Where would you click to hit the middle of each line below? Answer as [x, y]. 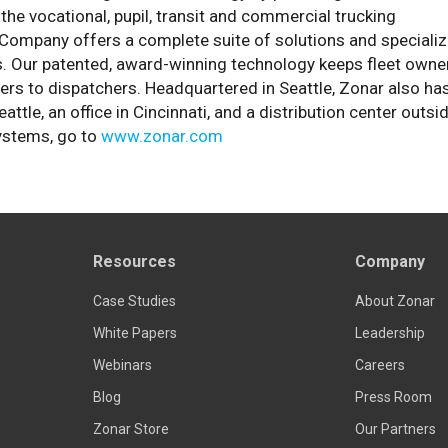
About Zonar [395, 300]
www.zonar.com [162, 135]
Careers [380, 364]
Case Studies [134, 300]
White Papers [134, 332]
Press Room [394, 396]
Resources [134, 261]
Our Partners [396, 428]
